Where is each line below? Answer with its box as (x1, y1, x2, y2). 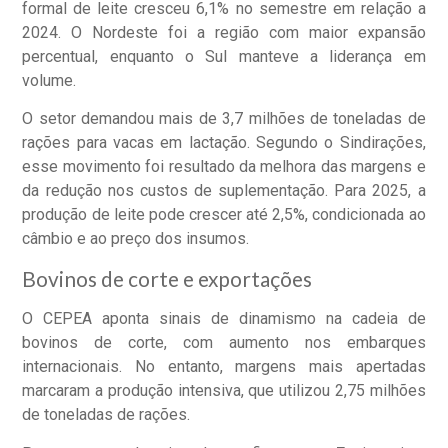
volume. (22, 70, 77, 90)
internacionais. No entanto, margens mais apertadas (22, 357, 426, 377)
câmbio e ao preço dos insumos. (22, 229, 250, 249)
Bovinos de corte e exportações (22, 266, 313, 292)
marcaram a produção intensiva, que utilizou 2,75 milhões (22, 381, 426, 401)
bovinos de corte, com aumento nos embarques (22, 333, 426, 353)
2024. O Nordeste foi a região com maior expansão (22, 22, 426, 42)
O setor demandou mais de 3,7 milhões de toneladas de (22, 109, 426, 129)
